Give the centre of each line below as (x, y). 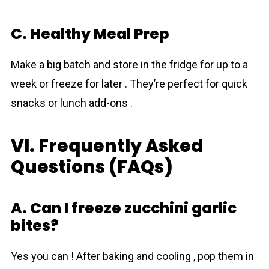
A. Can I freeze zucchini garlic (123, 208)
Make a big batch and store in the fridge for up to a (129, 65)
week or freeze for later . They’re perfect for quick (129, 84)
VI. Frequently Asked (107, 146)
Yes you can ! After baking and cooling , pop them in (132, 256)
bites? (35, 225)
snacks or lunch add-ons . (71, 103)
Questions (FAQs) (92, 167)
